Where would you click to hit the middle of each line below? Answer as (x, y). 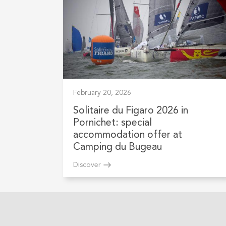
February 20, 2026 (102, 93)
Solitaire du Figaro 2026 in (130, 111)
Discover (87, 165)
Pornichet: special (112, 123)
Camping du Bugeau (117, 148)
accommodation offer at (127, 135)
